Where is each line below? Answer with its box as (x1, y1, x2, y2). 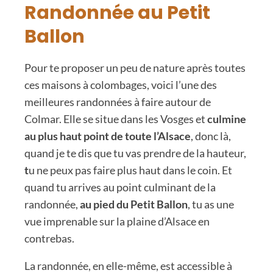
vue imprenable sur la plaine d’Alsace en (24, 214, 210, 228)
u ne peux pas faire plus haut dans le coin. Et (29, 163, 232, 177)
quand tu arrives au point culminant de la (24, 180, 216, 194)
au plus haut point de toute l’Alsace (24, 129, 191, 143)
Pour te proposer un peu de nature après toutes (24, 60, 246, 74)
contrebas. (24, 231, 74, 245)
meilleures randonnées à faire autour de (24, 94, 211, 108)
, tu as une (188, 197, 234, 211)
